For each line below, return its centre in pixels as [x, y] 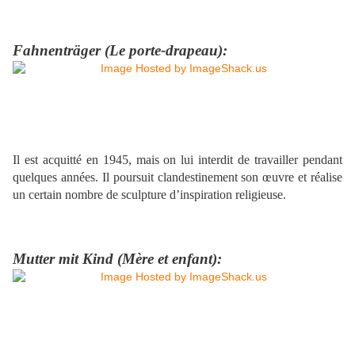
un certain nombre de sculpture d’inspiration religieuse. [149, 195]
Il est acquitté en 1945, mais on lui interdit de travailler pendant [177, 160]
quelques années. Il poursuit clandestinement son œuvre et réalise [177, 177]
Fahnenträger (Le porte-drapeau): [120, 51]
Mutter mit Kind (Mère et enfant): [117, 259]
